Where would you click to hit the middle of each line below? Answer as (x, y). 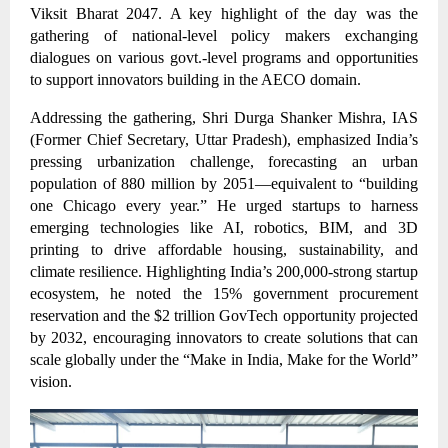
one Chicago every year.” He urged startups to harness (224, 206)
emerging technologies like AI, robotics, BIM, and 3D (224, 228)
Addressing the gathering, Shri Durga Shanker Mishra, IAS (224, 118)
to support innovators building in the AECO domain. (197, 80)
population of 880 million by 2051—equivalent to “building (224, 184)
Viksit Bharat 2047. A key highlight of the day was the (224, 14)
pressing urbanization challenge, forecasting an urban (224, 162)
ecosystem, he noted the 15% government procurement (224, 294)
